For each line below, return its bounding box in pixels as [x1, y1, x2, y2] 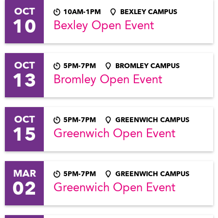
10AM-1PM [63, 7, 101, 16]
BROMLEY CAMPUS [115, 61, 180, 70]
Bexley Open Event [54, 20, 154, 32]
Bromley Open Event [54, 74, 162, 86]
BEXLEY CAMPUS [120, 7, 177, 16]
